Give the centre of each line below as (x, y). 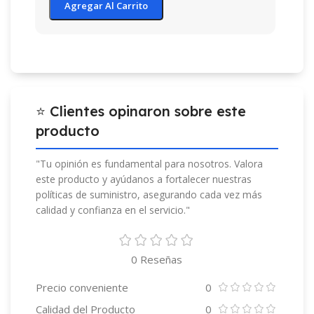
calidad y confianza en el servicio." (113, 210)
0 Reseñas (157, 259)
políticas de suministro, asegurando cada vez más (149, 194)
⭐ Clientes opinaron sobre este (141, 111)
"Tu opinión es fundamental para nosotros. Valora (149, 163)
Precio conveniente (82, 287)
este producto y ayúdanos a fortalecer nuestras (144, 179)
